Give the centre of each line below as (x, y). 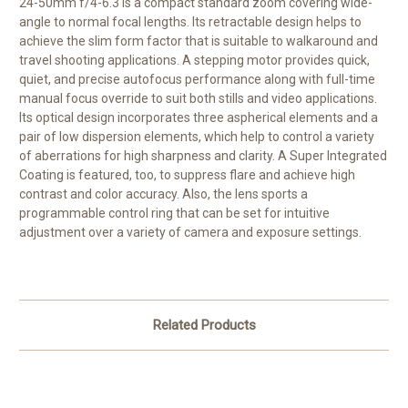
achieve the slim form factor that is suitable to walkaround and (199, 41)
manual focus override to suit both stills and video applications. (198, 99)
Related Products (204, 326)
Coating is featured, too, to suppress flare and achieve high (187, 175)
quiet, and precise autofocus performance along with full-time (197, 80)
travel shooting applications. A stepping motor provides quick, (194, 61)
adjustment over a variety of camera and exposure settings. (190, 233)
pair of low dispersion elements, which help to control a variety (197, 137)
